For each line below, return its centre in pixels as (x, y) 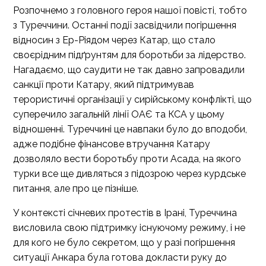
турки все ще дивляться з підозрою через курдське (129, 174)
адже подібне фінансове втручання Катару (112, 144)
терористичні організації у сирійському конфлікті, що (132, 99)
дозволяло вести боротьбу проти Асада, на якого (127, 159)
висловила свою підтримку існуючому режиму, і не (129, 228)
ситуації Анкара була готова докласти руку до (120, 257)
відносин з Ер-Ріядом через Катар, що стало (114, 40)
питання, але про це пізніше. (76, 189)
